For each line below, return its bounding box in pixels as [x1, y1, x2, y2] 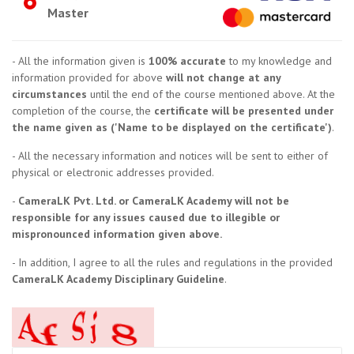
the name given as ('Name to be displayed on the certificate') [12, 120, 332, 134]
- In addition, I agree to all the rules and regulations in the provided [12, 255, 333, 269]
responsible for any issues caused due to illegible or [12, 210, 280, 224]
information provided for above [12, 70, 166, 85]
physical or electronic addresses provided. [12, 165, 214, 179]
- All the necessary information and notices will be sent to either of [12, 149, 328, 163]
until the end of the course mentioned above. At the [87, 87, 335, 101]
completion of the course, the [12, 104, 154, 118]
